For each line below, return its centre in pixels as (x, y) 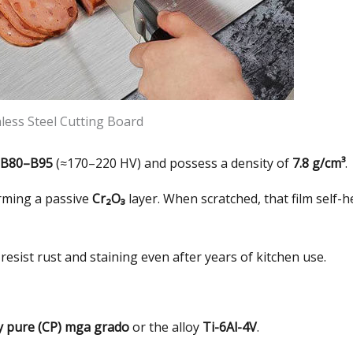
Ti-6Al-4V (230, 327)
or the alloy (166, 327)
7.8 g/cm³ (319, 163)
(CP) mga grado (82, 327)
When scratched (210, 198)
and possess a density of (217, 163)
